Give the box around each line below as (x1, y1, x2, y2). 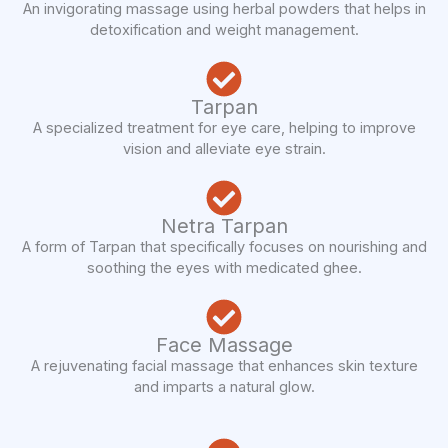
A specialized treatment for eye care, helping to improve (32, 119, 416, 138)
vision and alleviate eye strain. (122, 140, 326, 159)
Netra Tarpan (160, 214, 288, 239)
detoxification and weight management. (89, 21, 359, 40)
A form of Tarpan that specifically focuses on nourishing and (21, 238, 427, 257)
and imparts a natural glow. (133, 378, 315, 397)
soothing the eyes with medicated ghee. (86, 259, 362, 278)
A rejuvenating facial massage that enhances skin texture (30, 357, 418, 376)
